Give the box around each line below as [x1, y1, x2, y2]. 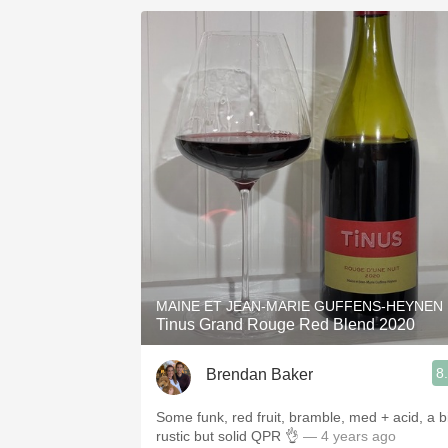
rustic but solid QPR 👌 [156, 428, 299, 444]
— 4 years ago [299, 428, 396, 444]
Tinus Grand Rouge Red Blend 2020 [156, 316, 415, 333]
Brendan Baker [206, 365, 313, 383]
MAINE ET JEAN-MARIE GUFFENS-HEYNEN [156, 298, 443, 314]
